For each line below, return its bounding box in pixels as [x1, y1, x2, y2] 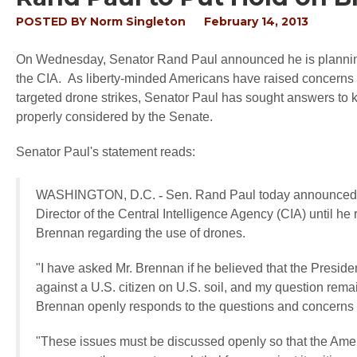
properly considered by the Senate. [16, 110, 213, 124]
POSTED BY [16, 14, 90, 29]
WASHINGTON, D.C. [36, 188, 159, 202]
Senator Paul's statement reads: [16, 145, 195, 159]
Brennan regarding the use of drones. [36, 226, 245, 240]
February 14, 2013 [204, 14, 308, 29]
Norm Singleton [90, 14, 186, 29]
